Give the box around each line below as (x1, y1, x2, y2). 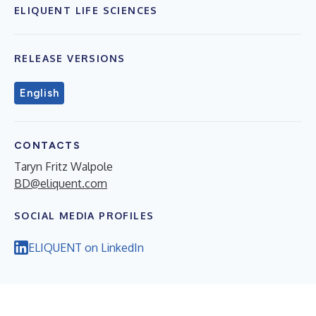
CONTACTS (14, 139, 81, 152)
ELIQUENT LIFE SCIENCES (14, 4, 158, 16)
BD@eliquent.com (14, 176, 107, 190)
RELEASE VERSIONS (14, 51, 126, 64)
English (20, 86, 59, 99)
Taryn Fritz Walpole (14, 159, 113, 174)
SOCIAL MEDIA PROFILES (14, 209, 154, 221)
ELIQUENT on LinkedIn (28, 240, 144, 255)
